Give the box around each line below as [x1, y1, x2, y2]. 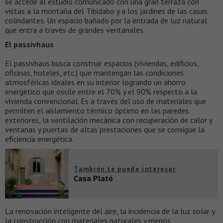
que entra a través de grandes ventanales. [5, 24, 145, 35]
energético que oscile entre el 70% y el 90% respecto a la [5, 86, 197, 97]
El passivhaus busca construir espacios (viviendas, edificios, [5, 58, 199, 68]
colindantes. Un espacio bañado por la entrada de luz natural [5, 15, 207, 25]
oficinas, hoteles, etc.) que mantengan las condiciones [5, 67, 184, 78]
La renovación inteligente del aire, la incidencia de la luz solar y [5, 206, 215, 216]
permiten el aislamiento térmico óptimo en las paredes [5, 105, 189, 115]
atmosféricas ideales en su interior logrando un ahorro [5, 77, 186, 87]
